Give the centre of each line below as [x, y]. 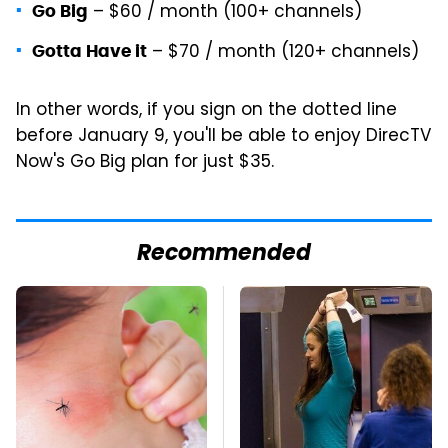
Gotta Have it [89, 50]
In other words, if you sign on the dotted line [206, 110]
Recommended [224, 254]
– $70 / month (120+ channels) [283, 52]
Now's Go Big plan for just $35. [145, 162]
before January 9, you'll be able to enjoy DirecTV [223, 136]
